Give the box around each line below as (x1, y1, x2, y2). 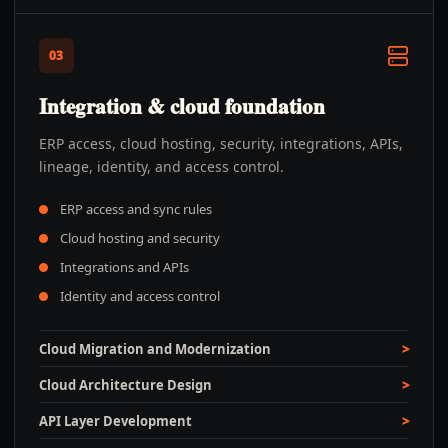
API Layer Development (39, 412, 192, 430)
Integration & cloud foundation (39, 91, 325, 121)
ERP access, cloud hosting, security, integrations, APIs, (39, 134, 403, 153)
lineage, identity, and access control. (39, 157, 284, 176)
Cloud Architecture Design (39, 376, 212, 394)
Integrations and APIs (60, 258, 189, 276)
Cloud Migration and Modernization (39, 340, 271, 358)
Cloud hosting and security (60, 229, 220, 247)
